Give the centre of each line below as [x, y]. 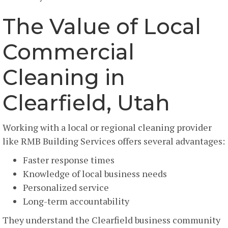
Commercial [68, 52]
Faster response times [69, 160]
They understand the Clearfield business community [111, 220]
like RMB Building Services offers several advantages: [114, 141]
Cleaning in [64, 78]
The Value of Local [102, 27]
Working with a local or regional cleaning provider [107, 127]
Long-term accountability [76, 201]
